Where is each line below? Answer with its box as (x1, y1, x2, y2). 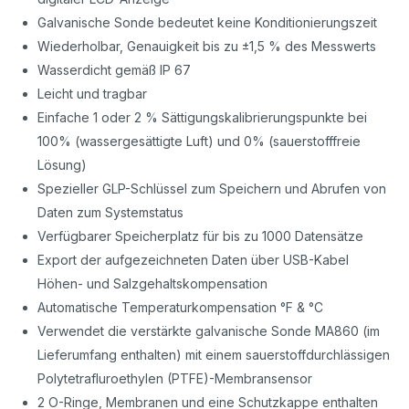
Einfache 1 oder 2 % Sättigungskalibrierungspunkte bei (37, 109, 368, 125)
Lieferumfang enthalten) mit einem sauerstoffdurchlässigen (37, 346, 391, 362)
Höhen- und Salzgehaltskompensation (37, 275, 268, 291)
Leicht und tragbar (37, 85, 148, 101)
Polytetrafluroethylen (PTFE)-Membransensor (37, 370, 313, 386)
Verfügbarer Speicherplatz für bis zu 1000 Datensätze (37, 227, 364, 244)
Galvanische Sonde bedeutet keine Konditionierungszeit (37, 14, 378, 30)
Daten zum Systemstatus (37, 204, 184, 220)
